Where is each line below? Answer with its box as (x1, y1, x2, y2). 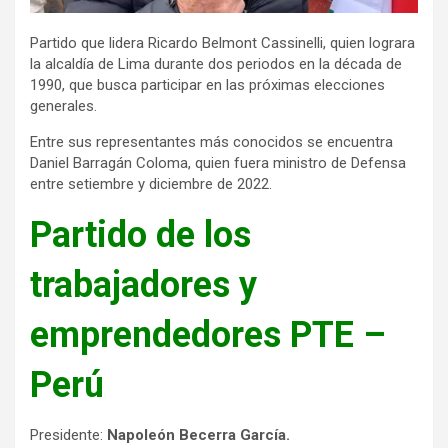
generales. (30, 96, 97, 115)
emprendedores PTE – (30, 313, 386, 356)
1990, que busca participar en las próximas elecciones (30, 75, 385, 94)
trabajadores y (30, 263, 257, 306)
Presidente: (30, 425, 107, 444)
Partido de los (30, 213, 251, 256)
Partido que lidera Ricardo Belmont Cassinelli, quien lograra (30, 33, 415, 52)
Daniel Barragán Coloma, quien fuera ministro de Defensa (30, 153, 406, 172)
